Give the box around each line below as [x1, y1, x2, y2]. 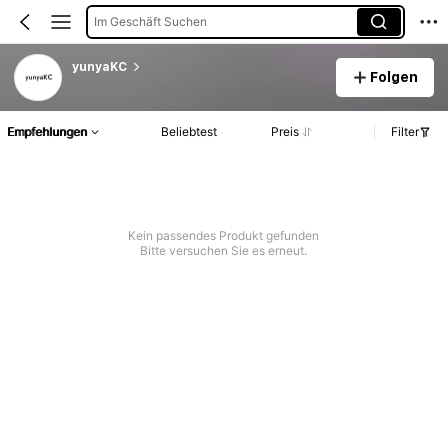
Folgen [370, 68, 419, 85]
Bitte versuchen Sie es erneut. [140, 243, 308, 259]
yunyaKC [71, 59, 127, 74]
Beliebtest [161, 124, 217, 140]
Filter [391, 124, 419, 140]
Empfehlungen [7, 124, 87, 140]
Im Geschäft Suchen [93, 13, 207, 29]
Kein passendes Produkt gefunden [128, 228, 320, 244]
